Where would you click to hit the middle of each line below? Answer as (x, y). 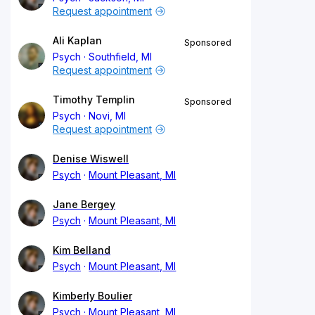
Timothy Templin (94, 99)
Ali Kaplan (77, 40)
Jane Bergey (84, 204)
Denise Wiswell (91, 158)
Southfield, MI (121, 56)
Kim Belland (82, 250)
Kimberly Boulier (92, 295)
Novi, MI (108, 115)
